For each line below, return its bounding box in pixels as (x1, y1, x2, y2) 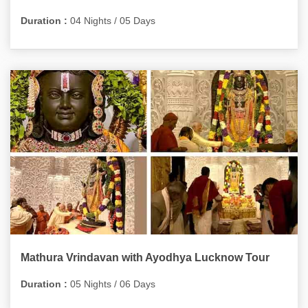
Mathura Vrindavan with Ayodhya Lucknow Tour (21, 252, 269, 263)
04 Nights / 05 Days (67, 15, 155, 26)
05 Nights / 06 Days (67, 278, 155, 289)
